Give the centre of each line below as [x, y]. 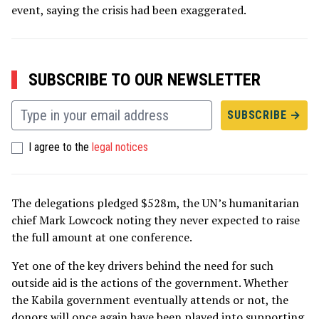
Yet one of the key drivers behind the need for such [142, 265]
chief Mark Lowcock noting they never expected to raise [156, 220]
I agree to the [60, 147]
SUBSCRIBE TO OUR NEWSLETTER [145, 79]
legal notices [120, 147]
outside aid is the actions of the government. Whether [150, 282]
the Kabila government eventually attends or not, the [150, 299]
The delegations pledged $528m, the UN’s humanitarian [155, 203]
